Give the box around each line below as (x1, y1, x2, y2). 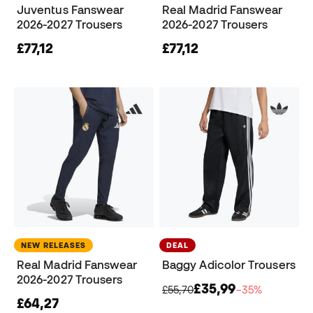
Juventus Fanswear (17, 3, 124, 17)
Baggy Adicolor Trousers (162, 259, 296, 272)
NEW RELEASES (21, 241, 86, 250)
